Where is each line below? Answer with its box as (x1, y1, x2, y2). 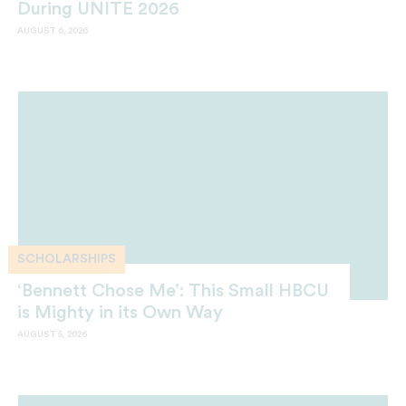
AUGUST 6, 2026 (17, 25, 88, 35)
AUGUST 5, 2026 (17, 330, 87, 340)
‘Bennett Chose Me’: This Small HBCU (17, 282, 329, 301)
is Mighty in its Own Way (17, 304, 223, 323)
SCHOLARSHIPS (17, 253, 116, 266)
